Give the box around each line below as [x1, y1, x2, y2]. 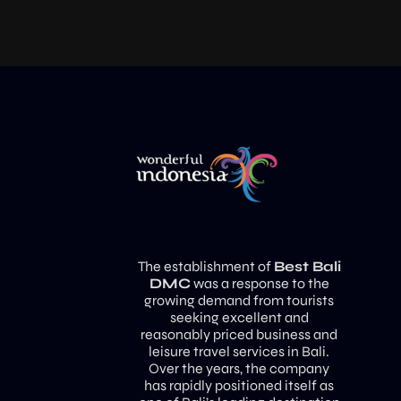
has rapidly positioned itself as [144, 376, 335, 394]
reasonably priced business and [141, 325, 338, 343]
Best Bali [273, 257, 341, 275]
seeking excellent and [169, 308, 309, 326]
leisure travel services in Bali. [149, 342, 330, 360]
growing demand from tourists [144, 291, 335, 309]
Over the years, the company [149, 359, 330, 377]
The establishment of [137, 257, 274, 275]
